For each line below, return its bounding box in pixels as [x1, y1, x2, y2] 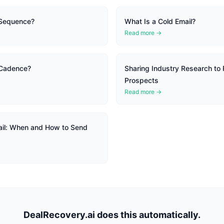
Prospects [124, 76, 158, 85]
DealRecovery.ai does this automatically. [23, 209, 200, 220]
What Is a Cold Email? [124, 17, 195, 26]
